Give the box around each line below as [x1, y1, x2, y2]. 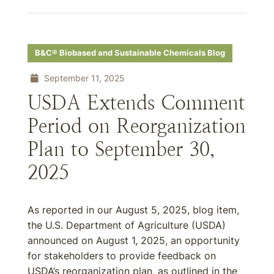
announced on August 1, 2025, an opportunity [28, 234, 240, 246]
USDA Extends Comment [28, 92, 245, 114]
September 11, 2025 [42, 73, 125, 83]
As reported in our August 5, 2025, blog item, [28, 204, 239, 216]
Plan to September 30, [28, 138, 215, 160]
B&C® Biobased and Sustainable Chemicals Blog [35, 48, 225, 57]
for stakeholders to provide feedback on [28, 250, 216, 262]
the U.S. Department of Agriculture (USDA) [28, 219, 226, 231]
